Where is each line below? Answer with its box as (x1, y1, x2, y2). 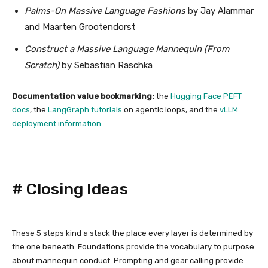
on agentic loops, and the (122, 105, 220, 114)
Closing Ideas (26, 179, 128, 199)
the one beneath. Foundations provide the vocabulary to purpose (12, 242, 254, 251)
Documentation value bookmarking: (12, 92, 154, 100)
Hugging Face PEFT (170, 92, 242, 100)
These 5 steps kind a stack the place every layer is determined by (12, 229, 253, 237)
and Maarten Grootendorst (25, 22, 136, 32)
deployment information (12, 119, 101, 128)
